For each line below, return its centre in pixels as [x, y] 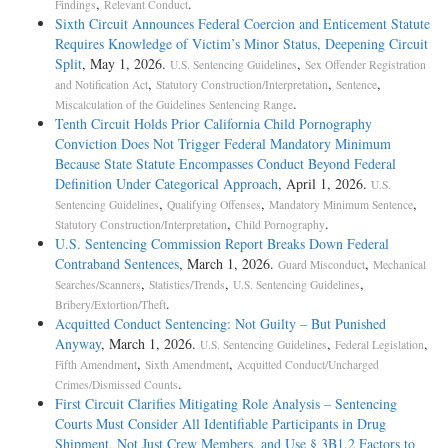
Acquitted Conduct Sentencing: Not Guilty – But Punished [220, 324]
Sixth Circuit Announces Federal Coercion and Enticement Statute [242, 24]
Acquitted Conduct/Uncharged [308, 365]
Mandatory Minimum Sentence [341, 205]
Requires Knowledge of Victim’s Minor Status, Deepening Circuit [241, 44]
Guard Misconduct [321, 265]
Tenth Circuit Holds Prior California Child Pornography [213, 124]
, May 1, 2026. [126, 64]
